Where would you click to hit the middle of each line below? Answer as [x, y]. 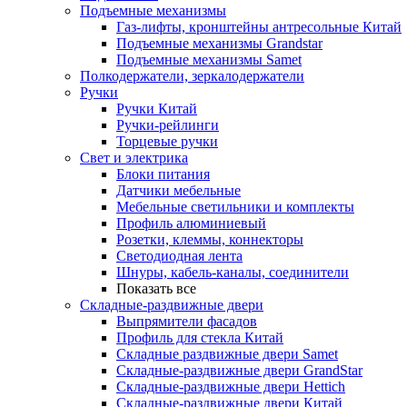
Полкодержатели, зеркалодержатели [192, 76]
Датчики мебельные [179, 191]
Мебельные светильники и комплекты [235, 207]
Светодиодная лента [179, 256]
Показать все [156, 289]
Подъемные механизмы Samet [209, 60]
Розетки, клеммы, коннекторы [210, 240]
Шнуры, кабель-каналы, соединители [233, 273]
